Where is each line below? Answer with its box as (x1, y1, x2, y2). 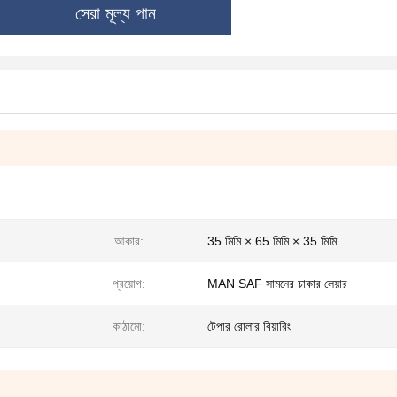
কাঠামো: (112, 319, 145, 333)
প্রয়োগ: (112, 276, 145, 291)
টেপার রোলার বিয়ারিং (207, 319, 291, 333)
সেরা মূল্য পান (75, 3, 156, 23)
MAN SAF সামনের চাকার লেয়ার (207, 276, 347, 291)
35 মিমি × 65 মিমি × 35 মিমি (207, 234, 337, 248)
